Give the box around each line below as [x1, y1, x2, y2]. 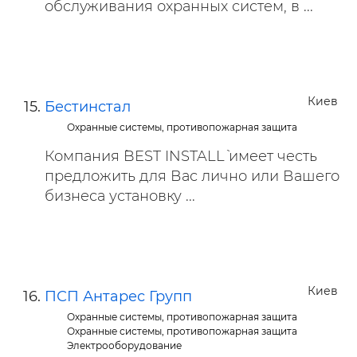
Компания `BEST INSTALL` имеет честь [45, 147, 317, 165]
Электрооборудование [67, 339, 182, 351]
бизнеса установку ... [45, 187, 195, 205]
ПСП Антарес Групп [45, 288, 192, 305]
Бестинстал [45, 98, 131, 116]
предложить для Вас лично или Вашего [45, 167, 339, 185]
